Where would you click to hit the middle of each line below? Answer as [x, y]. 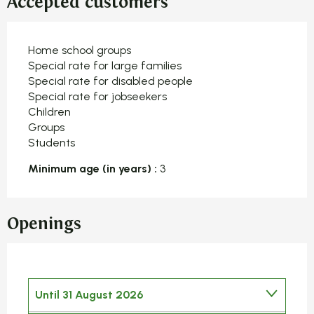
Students [52, 142]
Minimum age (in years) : [93, 168]
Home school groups [80, 50]
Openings [44, 224]
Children [49, 111]
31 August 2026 [101, 294]
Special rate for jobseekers [97, 96]
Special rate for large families [105, 65]
